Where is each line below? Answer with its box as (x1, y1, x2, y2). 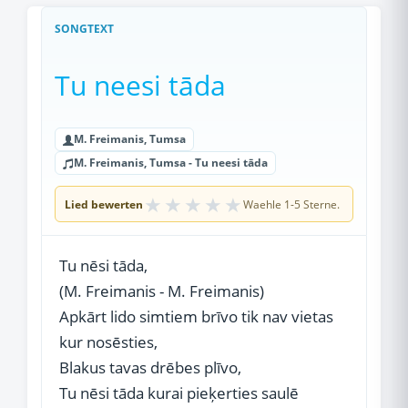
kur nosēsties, (59, 331, 158, 352)
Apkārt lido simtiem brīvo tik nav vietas (59, 306, 333, 327)
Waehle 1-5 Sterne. (243, 196, 340, 212)
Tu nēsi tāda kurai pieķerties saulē (59, 382, 299, 403)
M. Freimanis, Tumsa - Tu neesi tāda (74, 155, 268, 170)
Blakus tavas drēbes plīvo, (59, 357, 241, 378)
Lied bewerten (65, 196, 143, 212)
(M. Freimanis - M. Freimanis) (59, 280, 264, 301)
